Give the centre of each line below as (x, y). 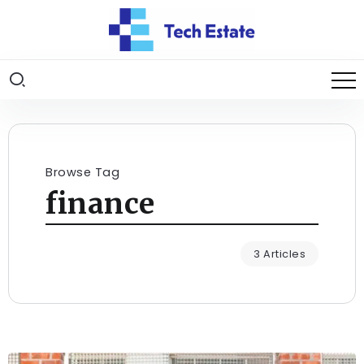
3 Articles (279, 254)
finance (100, 204)
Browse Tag (82, 173)
